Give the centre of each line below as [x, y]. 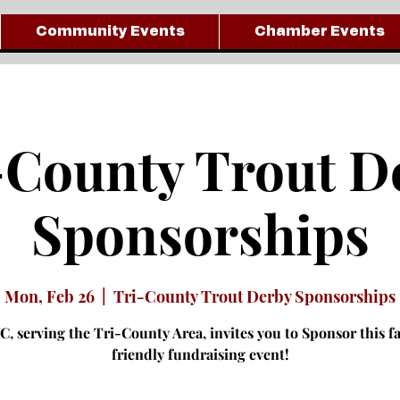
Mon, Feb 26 [50, 296]
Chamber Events [319, 31]
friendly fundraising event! [200, 354]
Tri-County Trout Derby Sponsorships [254, 296]
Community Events [110, 31]
